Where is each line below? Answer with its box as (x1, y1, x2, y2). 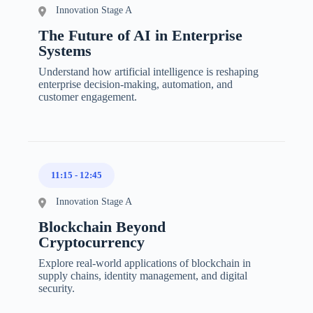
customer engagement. (38, 90, 137, 103)
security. (38, 282, 75, 294)
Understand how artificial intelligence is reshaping (38, 65, 259, 78)
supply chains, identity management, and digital (38, 269, 247, 282)
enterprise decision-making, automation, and (38, 78, 233, 90)
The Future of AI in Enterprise (38, 26, 242, 44)
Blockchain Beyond (38, 217, 166, 235)
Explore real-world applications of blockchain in (38, 256, 251, 269)
